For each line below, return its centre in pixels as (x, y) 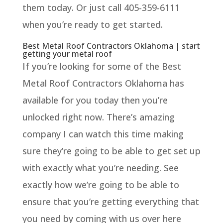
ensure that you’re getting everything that (111, 201)
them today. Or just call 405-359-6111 (101, 7)
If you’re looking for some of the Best (102, 66)
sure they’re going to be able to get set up (111, 151)
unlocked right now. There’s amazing (98, 117)
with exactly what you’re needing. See (100, 167)
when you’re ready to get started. (92, 24)
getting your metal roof (67, 54)
